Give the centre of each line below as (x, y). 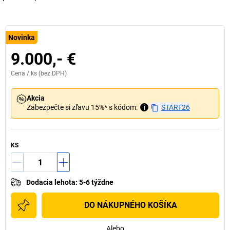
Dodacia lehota (51, 182)
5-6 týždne (96, 182)
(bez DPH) (52, 73)
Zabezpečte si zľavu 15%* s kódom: (82, 107)
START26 (176, 107)
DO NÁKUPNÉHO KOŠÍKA (130, 205)
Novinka (22, 37)
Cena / (21, 73)
